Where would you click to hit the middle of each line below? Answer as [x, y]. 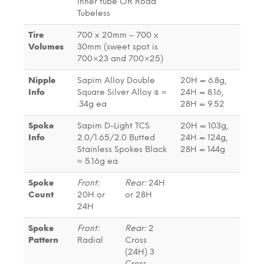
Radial [90, 240]
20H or [91, 194]
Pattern [43, 240]
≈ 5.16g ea [98, 161]
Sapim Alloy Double [116, 80]
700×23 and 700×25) [120, 58]
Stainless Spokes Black [122, 149]
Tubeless [94, 13]
